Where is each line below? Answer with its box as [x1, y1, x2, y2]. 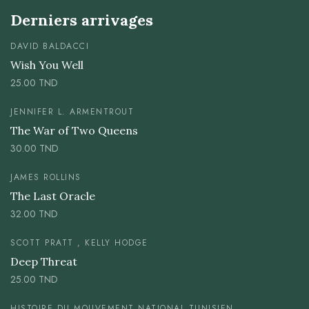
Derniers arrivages [10, 10, 153, 30]
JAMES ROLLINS [10, 171, 81, 184]
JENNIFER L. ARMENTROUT [10, 106, 134, 119]
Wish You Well [10, 58, 83, 72]
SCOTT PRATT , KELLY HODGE [10, 237, 148, 250]
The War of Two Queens [10, 123, 138, 138]
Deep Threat [10, 255, 77, 269]
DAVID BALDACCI [10, 40, 89, 53]
